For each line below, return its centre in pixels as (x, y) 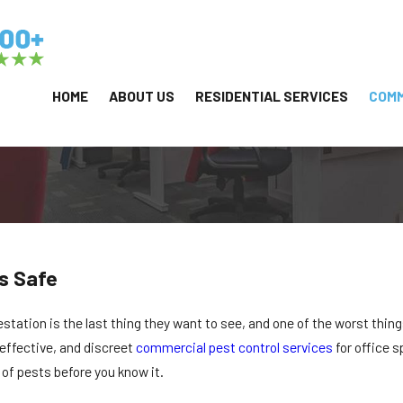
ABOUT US (141, 96)
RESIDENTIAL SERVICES (271, 96)
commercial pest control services (234, 347)
